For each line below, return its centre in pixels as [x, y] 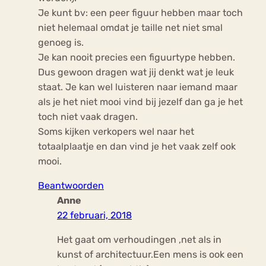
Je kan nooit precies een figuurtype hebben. [137, 58]
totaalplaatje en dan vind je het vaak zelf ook [137, 147]
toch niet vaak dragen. [88, 117]
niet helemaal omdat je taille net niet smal [130, 28]
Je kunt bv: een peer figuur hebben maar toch [140, 13]
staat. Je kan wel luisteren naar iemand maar [138, 87]
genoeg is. [61, 43]
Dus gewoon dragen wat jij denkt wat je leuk [136, 72]
